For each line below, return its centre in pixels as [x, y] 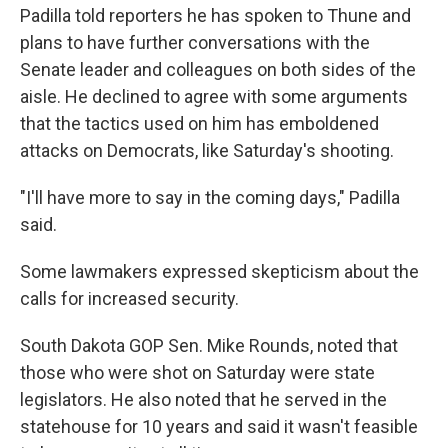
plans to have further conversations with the [195, 43]
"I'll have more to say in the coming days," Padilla [210, 198]
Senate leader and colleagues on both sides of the [218, 70]
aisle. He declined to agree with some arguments [214, 97]
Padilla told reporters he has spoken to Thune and [215, 16]
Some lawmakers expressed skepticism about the [219, 272]
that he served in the [306, 400]
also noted [181, 400]
